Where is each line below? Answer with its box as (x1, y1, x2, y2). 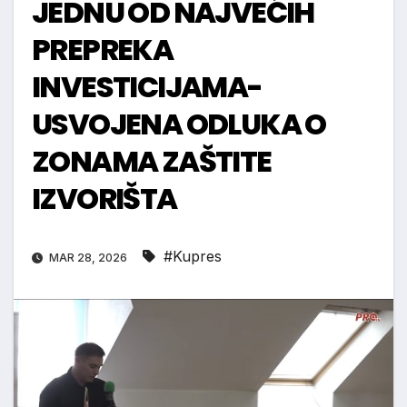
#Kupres (164, 247, 222, 266)
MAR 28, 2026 (46, 251, 130, 265)
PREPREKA (32, 29, 174, 71)
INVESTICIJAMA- (32, 66, 263, 108)
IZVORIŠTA (32, 178, 177, 220)
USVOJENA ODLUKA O (32, 104, 326, 145)
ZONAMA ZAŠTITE (32, 141, 272, 183)
